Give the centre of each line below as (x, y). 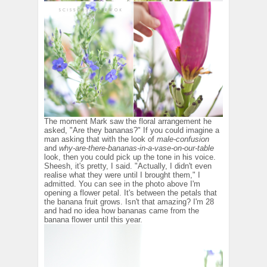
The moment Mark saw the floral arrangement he (128, 122)
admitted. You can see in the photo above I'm (122, 184)
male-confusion (183, 139)
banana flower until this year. (93, 220)
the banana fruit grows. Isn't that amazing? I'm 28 (129, 202)
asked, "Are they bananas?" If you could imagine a (132, 131)
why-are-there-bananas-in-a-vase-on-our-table (136, 148)
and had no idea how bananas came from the (122, 211)
